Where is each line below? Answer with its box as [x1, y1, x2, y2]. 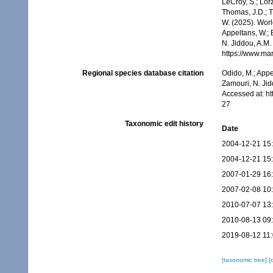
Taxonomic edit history [124, 119, 204, 129]
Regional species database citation [82, 69, 204, 78]
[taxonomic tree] [221, 257, 269, 264]
